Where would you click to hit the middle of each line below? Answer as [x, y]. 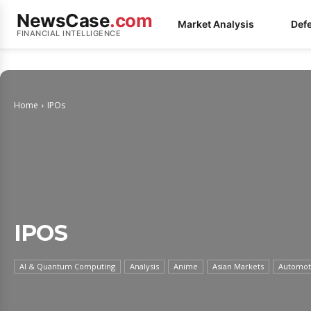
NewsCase [63, 20]
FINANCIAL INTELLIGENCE [69, 33]
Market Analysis [216, 24]
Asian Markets [238, 266]
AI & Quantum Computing [67, 266]
